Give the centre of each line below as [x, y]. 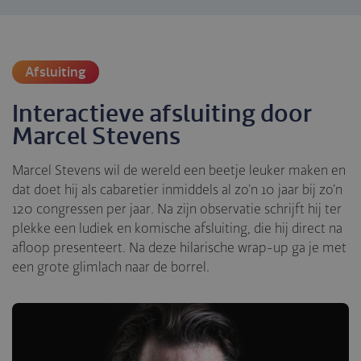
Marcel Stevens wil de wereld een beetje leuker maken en [179, 170]
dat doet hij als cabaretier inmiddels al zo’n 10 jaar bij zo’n [177, 190]
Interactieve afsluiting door [162, 114]
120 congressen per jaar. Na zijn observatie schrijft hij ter [177, 209]
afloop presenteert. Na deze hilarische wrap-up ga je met [179, 248]
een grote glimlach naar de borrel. [111, 267]
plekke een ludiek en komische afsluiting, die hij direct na [177, 228]
